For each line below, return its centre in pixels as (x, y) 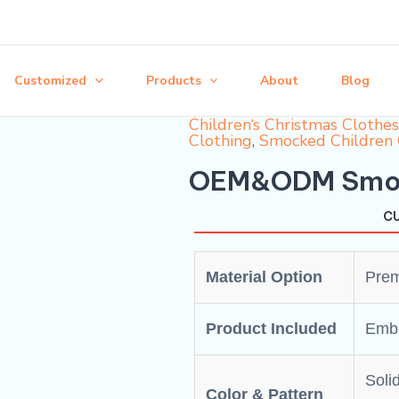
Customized (51, 80)
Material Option (264, 277)
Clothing (220, 141)
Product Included (271, 329)
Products (173, 80)
